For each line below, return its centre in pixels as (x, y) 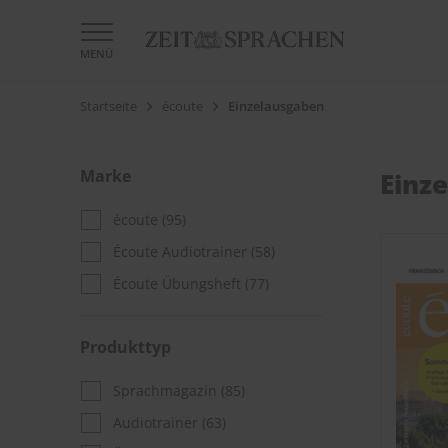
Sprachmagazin (167, 390)
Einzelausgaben (276, 106)
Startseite (108, 106)
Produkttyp (125, 347)
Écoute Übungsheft (179, 283)
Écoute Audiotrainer (182, 251)
